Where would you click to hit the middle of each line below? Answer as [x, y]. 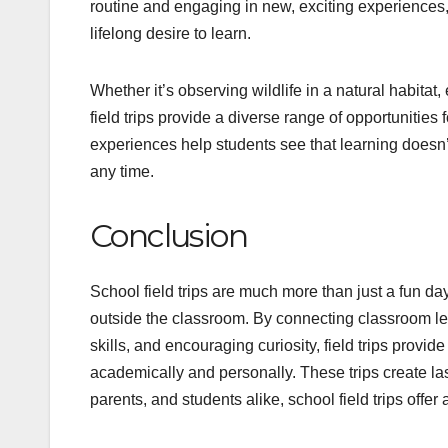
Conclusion [168, 235]
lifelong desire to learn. [170, 33]
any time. [122, 171]
